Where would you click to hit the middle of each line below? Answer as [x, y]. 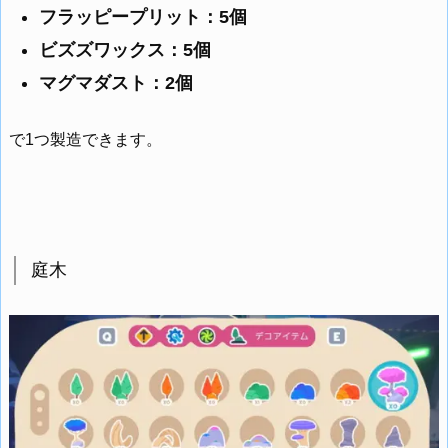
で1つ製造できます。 [85, 140]
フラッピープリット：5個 [143, 17]
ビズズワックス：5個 [125, 50]
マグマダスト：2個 [116, 83]
